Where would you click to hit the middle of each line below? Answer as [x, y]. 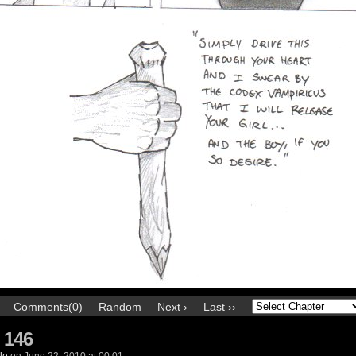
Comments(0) [48, 306]
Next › [172, 306]
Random [120, 306]
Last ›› [220, 306]
